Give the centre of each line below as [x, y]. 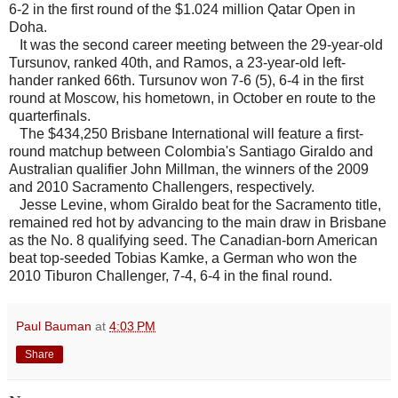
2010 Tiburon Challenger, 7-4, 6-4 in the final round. [174, 276]
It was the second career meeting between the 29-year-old [196, 45]
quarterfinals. [59, 116]
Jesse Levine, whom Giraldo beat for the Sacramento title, [195, 205]
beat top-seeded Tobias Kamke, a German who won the [183, 259]
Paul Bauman [54, 326]
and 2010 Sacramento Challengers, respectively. [162, 187]
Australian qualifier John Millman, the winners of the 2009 [189, 170]
